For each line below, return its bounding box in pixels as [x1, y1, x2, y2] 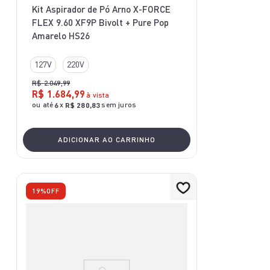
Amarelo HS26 [32, 30, 90, 42]
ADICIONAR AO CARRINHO [58, 135, 155, 145]
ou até [32, 100, 54, 110]
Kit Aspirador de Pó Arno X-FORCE [32, 4, 171, 15]
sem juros [101, 100, 137, 110]
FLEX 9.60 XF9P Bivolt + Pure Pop [32, 17, 169, 28]
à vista [86, 90, 110, 100]
